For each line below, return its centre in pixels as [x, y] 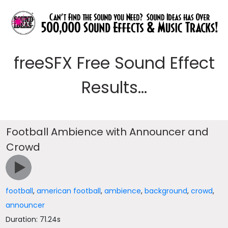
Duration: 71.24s [33, 219]
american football [69, 191]
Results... [114, 87]
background [166, 191]
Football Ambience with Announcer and [108, 132]
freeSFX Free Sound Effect [114, 63]
